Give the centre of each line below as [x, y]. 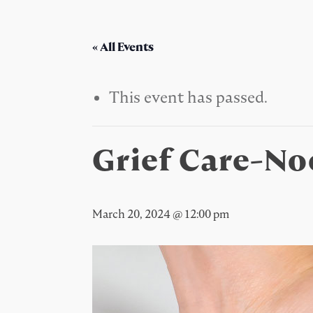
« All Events [123, 47]
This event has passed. [188, 97]
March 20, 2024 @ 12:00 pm [161, 213]
